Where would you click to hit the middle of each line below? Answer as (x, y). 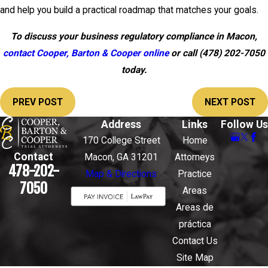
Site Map (195, 258)
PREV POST (37, 102)
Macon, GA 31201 (121, 158)
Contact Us (195, 241)
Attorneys (195, 158)
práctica (195, 225)
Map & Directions (121, 174)
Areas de (195, 208)
